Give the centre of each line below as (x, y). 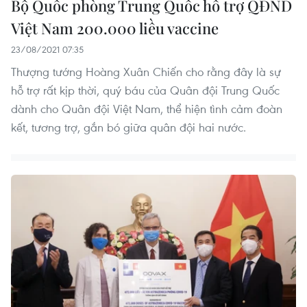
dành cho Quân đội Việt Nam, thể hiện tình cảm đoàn (147, 109)
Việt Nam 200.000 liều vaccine (115, 28)
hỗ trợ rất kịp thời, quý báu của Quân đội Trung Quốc (145, 90)
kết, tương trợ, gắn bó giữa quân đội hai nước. (128, 127)
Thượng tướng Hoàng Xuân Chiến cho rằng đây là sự (146, 72)
